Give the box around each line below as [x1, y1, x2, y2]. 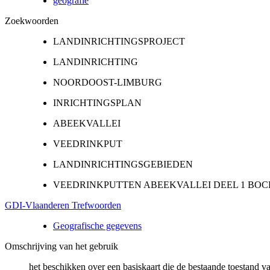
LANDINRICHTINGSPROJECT [53, 36, 185, 46]
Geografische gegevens [53, 220, 142, 231]
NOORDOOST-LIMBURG [53, 77, 162, 87]
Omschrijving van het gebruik [5, 240, 118, 251]
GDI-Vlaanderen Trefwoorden [5, 199, 121, 210]
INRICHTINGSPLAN [53, 97, 142, 108]
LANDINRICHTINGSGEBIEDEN [53, 159, 193, 169]
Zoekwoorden [5, 15, 58, 26]
